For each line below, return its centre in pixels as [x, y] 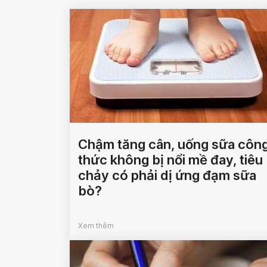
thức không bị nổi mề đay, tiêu [170, 160]
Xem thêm [96, 226]
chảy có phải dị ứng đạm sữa [167, 176]
